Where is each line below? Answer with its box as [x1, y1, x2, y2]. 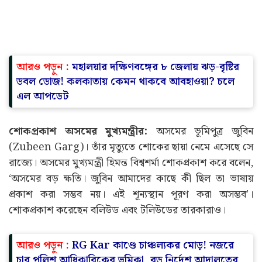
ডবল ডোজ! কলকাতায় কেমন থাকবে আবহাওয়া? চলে [16, 73, 235, 90]
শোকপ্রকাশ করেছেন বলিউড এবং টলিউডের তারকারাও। [9, 201, 226, 219]
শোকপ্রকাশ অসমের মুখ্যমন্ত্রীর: [9, 122, 148, 140]
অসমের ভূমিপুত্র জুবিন [147, 122, 254, 140]
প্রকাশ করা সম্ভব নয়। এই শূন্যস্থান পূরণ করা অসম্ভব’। [9, 185, 253, 203]
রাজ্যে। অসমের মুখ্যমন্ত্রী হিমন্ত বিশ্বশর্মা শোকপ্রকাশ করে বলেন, [9, 154, 253, 171]
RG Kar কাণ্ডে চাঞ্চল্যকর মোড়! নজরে [72, 236, 234, 254]
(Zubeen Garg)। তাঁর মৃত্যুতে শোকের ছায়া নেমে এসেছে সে [9, 138, 253, 156]
